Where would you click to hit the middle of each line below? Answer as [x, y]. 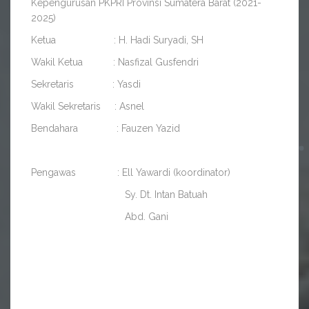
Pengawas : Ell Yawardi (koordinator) [131, 173]
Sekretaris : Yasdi [86, 84]
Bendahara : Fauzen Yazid [107, 129]
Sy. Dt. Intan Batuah [119, 195]
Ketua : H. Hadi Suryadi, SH [117, 40]
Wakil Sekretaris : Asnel [88, 107]
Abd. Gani [100, 217]
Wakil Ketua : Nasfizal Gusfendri [115, 62]
